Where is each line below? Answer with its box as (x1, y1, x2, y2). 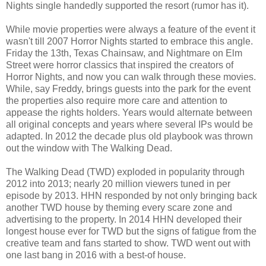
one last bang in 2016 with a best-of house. (6, 250, 186, 261)
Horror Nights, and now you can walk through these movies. (6, 72, 256, 83)
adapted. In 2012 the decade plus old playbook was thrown (6, 131, 253, 142)
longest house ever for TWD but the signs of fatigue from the (6, 226, 256, 237)
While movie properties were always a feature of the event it (6, 24, 255, 35)
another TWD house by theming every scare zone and (6, 202, 232, 213)
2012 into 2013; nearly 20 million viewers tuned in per (6, 179, 230, 189)
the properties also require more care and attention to (6, 96, 227, 106)
